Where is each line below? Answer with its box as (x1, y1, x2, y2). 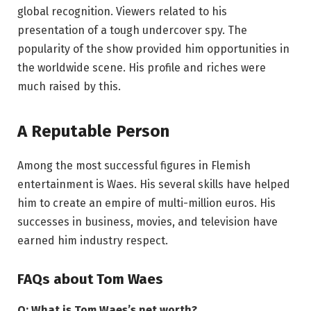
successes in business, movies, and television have (17, 215, 278, 228)
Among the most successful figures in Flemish (17, 158, 251, 172)
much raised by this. (17, 80, 121, 94)
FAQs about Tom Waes (17, 271, 163, 288)
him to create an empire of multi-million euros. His (17, 196, 276, 210)
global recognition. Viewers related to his (17, 5, 227, 19)
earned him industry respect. (17, 233, 168, 247)
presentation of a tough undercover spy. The (17, 24, 247, 37)
